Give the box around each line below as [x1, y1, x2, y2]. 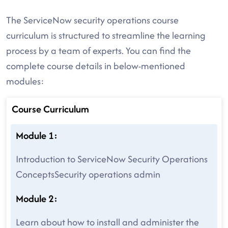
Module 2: [16, 191, 58, 206]
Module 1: [16, 128, 58, 142]
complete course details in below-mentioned [6, 59, 185, 73]
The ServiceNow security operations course [6, 13, 179, 27]
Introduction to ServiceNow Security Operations [16, 152, 208, 166]
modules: [6, 74, 44, 88]
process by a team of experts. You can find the [6, 44, 191, 58]
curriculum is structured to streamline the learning [6, 28, 206, 42]
